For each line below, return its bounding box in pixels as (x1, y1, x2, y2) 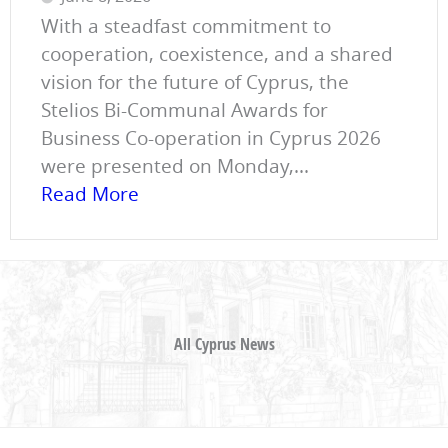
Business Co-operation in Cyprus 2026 (41, 125, 381, 152)
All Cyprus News (173, 333, 275, 356)
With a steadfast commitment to (41, 13, 331, 40)
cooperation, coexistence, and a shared (41, 41, 393, 68)
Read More (41, 181, 139, 208)
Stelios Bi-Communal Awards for (41, 97, 328, 124)
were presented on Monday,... (41, 153, 309, 180)
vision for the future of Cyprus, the (41, 69, 349, 96)
